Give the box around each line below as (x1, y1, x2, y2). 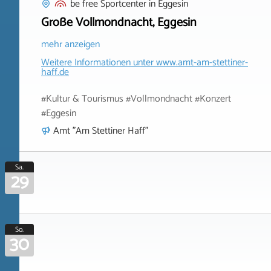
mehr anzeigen (41, 36, 100, 53)
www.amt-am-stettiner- (156, 54, 248, 71)
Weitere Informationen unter (41, 54, 156, 71)
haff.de (41, 64, 69, 80)
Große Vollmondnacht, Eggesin (41, 12, 197, 33)
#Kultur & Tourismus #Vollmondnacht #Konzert (41, 90, 231, 107)
